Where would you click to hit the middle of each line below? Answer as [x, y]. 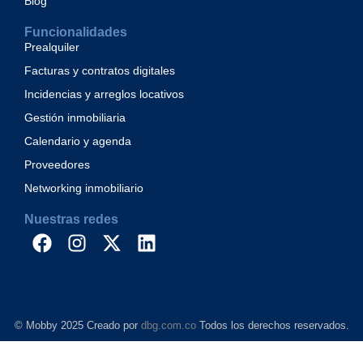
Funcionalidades [76, 32]
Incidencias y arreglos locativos [104, 94]
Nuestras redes [71, 219]
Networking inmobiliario [84, 188]
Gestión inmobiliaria [75, 117]
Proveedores [57, 164]
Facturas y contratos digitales [100, 70]
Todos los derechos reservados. [272, 325]
